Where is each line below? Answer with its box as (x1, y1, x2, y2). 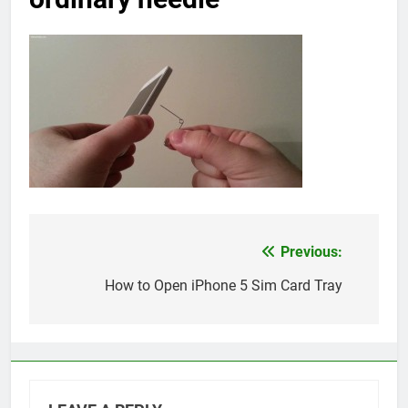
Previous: (280, 243, 342, 261)
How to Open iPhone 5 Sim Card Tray (105, 277, 342, 295)
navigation (46, 277, 148, 303)
